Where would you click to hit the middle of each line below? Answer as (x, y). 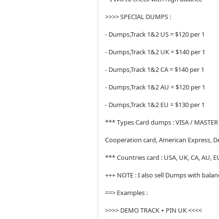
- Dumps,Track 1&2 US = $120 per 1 (156, 34)
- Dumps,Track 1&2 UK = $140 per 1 (156, 52)
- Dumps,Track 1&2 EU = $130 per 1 (156, 105)
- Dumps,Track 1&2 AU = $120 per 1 (156, 87)
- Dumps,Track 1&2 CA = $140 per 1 (156, 69)
